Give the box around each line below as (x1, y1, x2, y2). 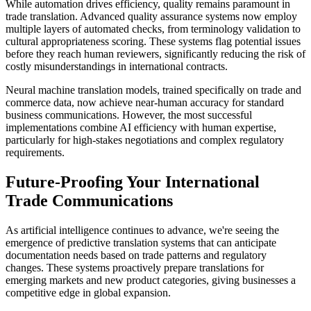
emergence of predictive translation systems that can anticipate (6, 237, 276, 249)
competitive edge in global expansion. (6, 287, 171, 299)
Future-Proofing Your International (6, 173, 260, 192)
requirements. (6, 146, 65, 159)
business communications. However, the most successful (6, 109, 252, 121)
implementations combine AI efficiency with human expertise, (6, 121, 276, 134)
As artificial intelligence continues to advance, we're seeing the (6, 224, 279, 237)
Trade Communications (6, 192, 173, 210)
